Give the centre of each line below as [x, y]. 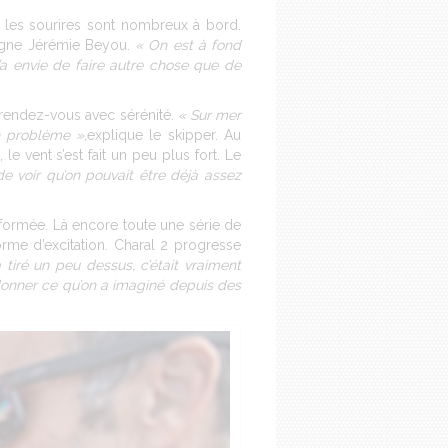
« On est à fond [188, 44]
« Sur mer [209, 114]
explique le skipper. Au [164, 134]
